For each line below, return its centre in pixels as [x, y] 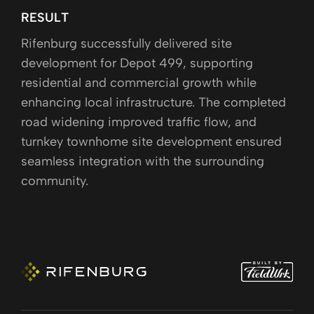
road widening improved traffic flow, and [139, 122]
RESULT [45, 17]
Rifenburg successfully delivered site [127, 43]
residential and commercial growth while [139, 82]
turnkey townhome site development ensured [151, 141]
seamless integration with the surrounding [143, 161]
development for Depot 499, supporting [137, 63]
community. [55, 180]
